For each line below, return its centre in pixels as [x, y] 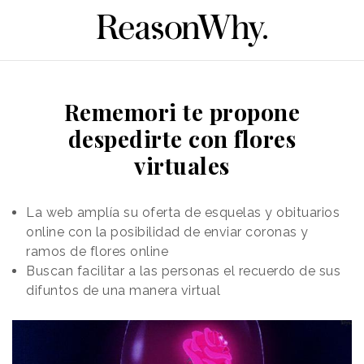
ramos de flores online [97, 251]
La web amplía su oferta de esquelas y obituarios [183, 212]
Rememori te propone [182, 111]
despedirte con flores [182, 138]
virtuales [182, 165]
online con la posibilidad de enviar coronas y [167, 232]
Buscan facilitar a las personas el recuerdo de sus [183, 271]
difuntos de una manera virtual [123, 290]
